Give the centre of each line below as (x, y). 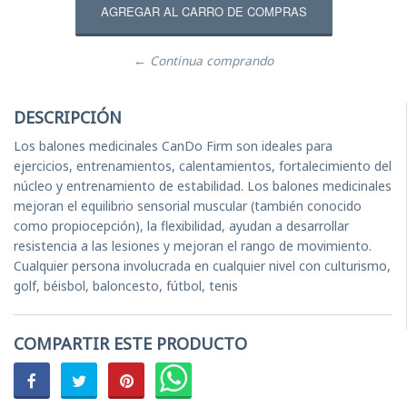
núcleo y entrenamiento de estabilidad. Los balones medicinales (203, 185)
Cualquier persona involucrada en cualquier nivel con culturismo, (202, 265)
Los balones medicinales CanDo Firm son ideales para (173, 145)
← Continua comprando (203, 61)
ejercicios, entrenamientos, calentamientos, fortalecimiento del (203, 165)
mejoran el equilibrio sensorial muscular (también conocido (188, 205)
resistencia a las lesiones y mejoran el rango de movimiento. (193, 245)
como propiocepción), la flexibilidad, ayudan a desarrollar (181, 225)
